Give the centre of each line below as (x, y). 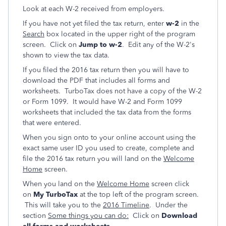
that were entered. (52, 123)
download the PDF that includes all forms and (96, 80)
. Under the (168, 205)
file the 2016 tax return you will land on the (93, 159)
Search (34, 34)
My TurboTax (55, 194)
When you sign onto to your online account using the (109, 137)
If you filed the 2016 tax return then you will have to (106, 70)
